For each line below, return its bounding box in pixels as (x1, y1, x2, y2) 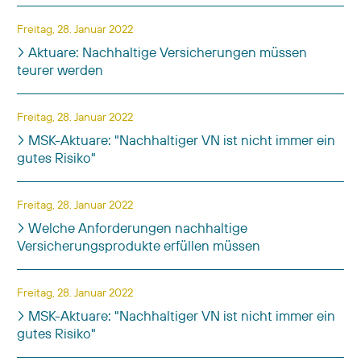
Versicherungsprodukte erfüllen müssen (17, 237, 260, 254)
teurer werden (17, 61, 103, 78)
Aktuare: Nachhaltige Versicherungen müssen (25, 44, 307, 60)
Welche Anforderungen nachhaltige (25, 219, 247, 236)
